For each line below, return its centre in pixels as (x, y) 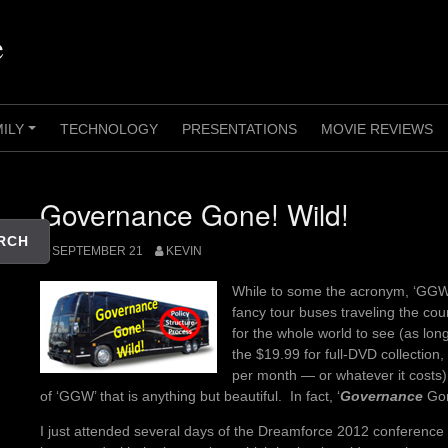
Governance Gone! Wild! (194, 214)
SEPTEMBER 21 (97, 251)
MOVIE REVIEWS (377, 129)
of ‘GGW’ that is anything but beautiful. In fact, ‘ (190, 396)
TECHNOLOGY (109, 129)
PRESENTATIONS (239, 129)
